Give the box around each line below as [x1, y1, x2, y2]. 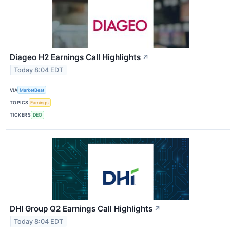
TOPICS [10, 99, 29, 105]
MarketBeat [20, 87, 45, 93]
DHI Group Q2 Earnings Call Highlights [10, 203, 152, 214]
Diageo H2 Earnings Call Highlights [10, 52, 141, 63]
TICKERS [10, 112, 31, 118]
